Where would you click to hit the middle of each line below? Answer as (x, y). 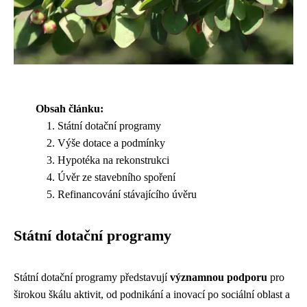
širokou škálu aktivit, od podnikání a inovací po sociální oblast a (152, 294)
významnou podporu (219, 277)
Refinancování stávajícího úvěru (127, 194)
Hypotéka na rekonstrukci (113, 160)
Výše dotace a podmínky (111, 143)
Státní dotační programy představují (92, 277)
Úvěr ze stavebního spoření (116, 177)
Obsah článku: (70, 108)
